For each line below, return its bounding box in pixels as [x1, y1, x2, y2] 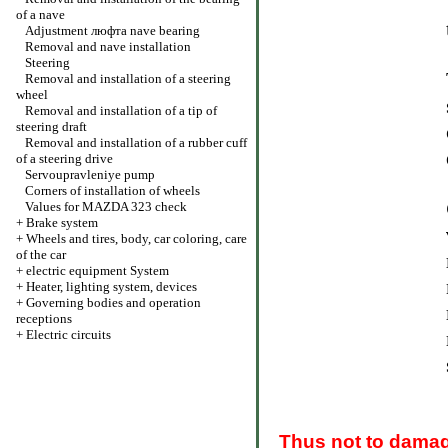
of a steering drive [16, 151, 113, 166]
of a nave [16, 7, 65, 22]
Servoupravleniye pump [25, 167, 155, 182]
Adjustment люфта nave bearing [25, 23, 200, 38]
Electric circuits [26, 327, 111, 342]
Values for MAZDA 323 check [25, 199, 187, 214]
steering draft [16, 119, 87, 134]
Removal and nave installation [25, 39, 191, 54]
